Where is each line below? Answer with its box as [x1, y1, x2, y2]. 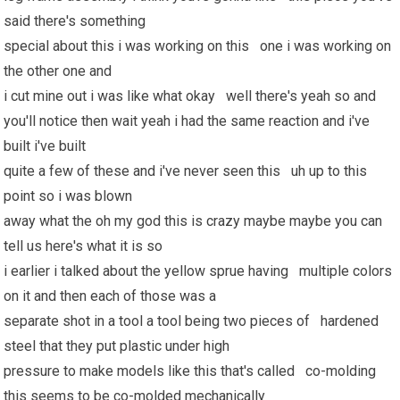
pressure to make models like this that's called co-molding [4, 362, 377, 379]
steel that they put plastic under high [4, 337, 234, 354]
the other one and [4, 62, 116, 79]
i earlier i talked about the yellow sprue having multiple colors [4, 262, 393, 279]
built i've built [4, 137, 90, 154]
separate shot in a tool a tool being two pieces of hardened [4, 312, 379, 329]
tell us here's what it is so [4, 237, 167, 254]
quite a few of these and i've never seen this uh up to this [4, 162, 368, 179]
